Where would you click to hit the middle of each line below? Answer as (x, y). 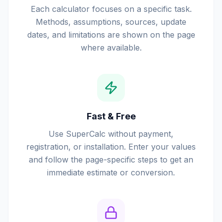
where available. (111, 48)
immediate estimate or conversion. (111, 172)
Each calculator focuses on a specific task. (111, 9)
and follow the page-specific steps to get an (111, 160)
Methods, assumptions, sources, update (111, 22)
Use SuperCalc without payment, (111, 134)
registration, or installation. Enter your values (111, 147)
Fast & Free (111, 116)
